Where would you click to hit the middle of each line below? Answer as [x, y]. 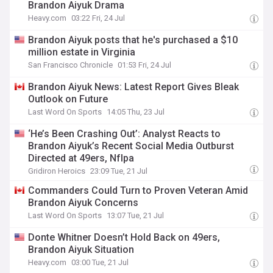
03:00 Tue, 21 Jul [100, 262]
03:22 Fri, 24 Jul [98, 18]
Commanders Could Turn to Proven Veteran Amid [138, 190]
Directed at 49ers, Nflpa [81, 158]
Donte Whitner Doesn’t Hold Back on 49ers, [124, 237]
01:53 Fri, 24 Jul [145, 65]
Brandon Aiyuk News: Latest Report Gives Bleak [134, 87]
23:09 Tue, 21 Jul [119, 171]
